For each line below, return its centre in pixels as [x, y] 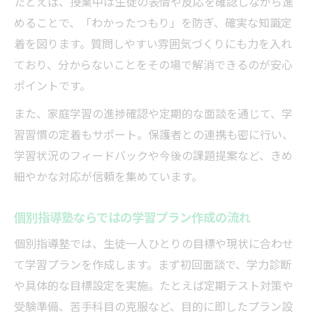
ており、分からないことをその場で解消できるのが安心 [153, 65]
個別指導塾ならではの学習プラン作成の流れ [132, 217]
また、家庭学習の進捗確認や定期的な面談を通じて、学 [153, 114]
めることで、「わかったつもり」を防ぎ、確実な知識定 [153, 23]
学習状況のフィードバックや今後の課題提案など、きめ [153, 155]
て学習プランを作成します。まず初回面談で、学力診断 [153, 264]
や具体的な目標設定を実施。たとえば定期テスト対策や [154, 285]
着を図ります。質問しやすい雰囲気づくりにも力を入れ [153, 44]
